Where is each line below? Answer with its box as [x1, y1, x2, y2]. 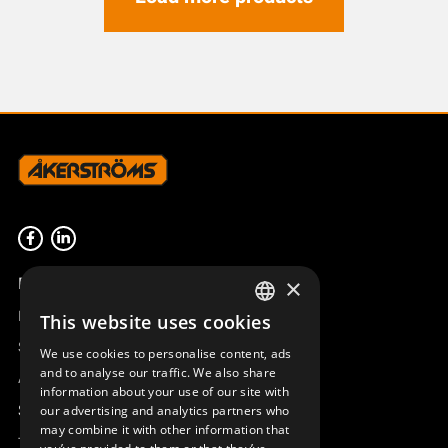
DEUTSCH [256, 388, 305, 403]
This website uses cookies [40, 310, 271, 334]
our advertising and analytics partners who [40, 402, 290, 419]
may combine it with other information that [40, 421, 290, 438]
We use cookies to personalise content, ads [40, 345, 292, 362]
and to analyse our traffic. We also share [40, 364, 277, 381]
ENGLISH [256, 354, 301, 369]
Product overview [17, 272, 141, 296]
